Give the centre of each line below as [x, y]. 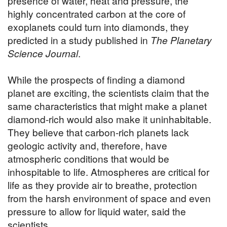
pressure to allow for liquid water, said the [97, 211]
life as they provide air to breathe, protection [102, 185]
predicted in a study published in [79, 40]
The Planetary [181, 40]
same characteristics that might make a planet [107, 106]
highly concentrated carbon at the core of [97, 14]
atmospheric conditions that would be [88, 159]
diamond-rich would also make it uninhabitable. [109, 119]
